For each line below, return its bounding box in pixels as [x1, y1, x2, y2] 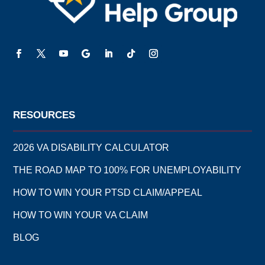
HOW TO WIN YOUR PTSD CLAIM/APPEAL [13, 187, 203, 198]
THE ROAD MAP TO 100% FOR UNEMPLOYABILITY [13, 164, 242, 175]
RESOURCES [13, 109, 76, 121]
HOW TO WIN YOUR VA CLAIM [13, 209, 148, 220]
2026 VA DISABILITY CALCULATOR [13, 142, 170, 153]
